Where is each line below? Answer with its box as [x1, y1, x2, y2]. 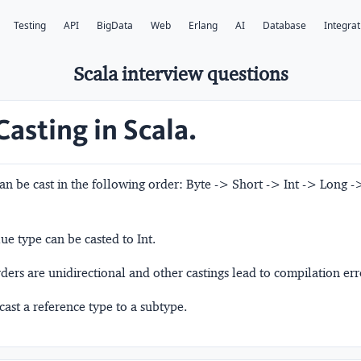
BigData [97, 19, 133, 33]
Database [263, 19, 306, 33]
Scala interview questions [73, 61, 288, 86]
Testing [14, 19, 46, 33]
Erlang [189, 19, 218, 33]
